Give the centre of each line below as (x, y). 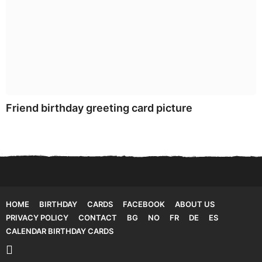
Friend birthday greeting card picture (99, 108)
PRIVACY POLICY (37, 217)
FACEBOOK (144, 204)
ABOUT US (195, 204)
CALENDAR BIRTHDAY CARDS (60, 231)
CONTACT (98, 217)
